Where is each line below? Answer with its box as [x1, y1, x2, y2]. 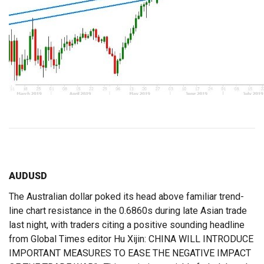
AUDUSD [9, 170, 47, 182]
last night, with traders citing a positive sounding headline [9, 219, 245, 231]
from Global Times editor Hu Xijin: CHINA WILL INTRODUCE [9, 233, 253, 245]
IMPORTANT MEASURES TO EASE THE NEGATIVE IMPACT [9, 247, 251, 259]
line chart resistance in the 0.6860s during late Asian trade [9, 205, 247, 217]
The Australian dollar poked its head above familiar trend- [9, 191, 244, 203]
